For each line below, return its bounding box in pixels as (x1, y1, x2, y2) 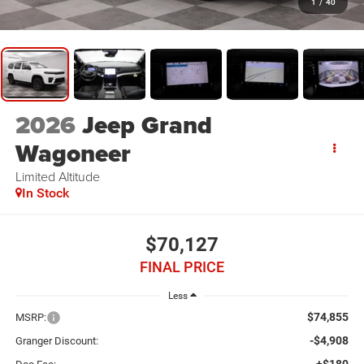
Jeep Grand (81, 107, 212, 144)
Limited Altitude (15, 167, 100, 186)
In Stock (21, 185, 69, 201)
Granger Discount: (15, 335, 98, 348)
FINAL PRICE (140, 258, 224, 275)
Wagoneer (15, 136, 131, 172)
